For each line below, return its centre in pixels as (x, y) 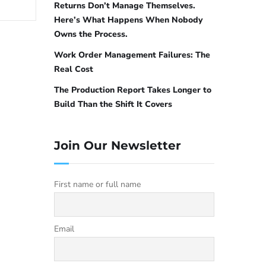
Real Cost (74, 69)
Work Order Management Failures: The (132, 55)
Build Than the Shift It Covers (113, 104)
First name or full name (97, 185)
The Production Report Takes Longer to (133, 90)
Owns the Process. (91, 34)
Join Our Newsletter (118, 146)
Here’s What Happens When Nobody (128, 20)
